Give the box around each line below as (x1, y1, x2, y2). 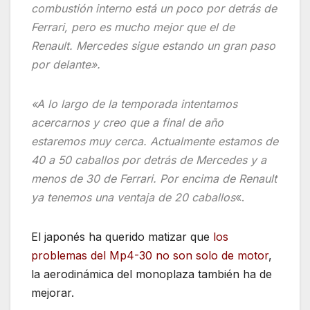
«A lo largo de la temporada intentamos (31, 97, 237, 111)
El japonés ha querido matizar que (31, 230, 210, 244)
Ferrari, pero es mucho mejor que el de (31, 20, 235, 35)
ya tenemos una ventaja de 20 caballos (31, 190, 235, 205)
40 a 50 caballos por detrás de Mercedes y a (31, 153, 266, 167)
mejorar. (31, 286, 74, 300)
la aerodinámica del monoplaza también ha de (31, 267, 272, 282)
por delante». (31, 57, 100, 72)
